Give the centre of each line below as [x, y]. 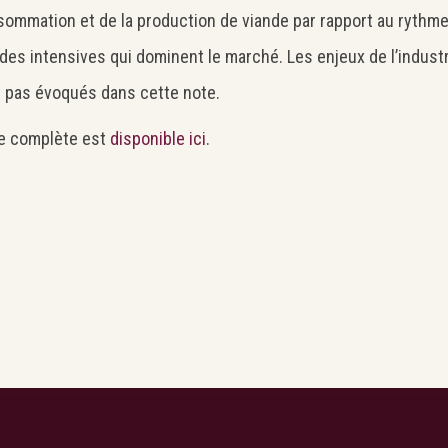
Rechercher [339, 136]
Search [77, 123]
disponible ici [157, 138]
